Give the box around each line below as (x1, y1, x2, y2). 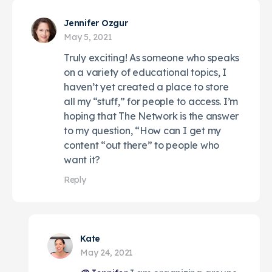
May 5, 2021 (64, 31, 112, 42)
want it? (64, 153, 101, 166)
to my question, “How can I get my (64, 124, 222, 137)
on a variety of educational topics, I (64, 66, 227, 78)
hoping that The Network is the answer (64, 109, 239, 122)
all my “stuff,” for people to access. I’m (64, 95, 239, 107)
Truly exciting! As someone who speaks (64, 51, 240, 64)
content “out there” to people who (64, 138, 220, 151)
